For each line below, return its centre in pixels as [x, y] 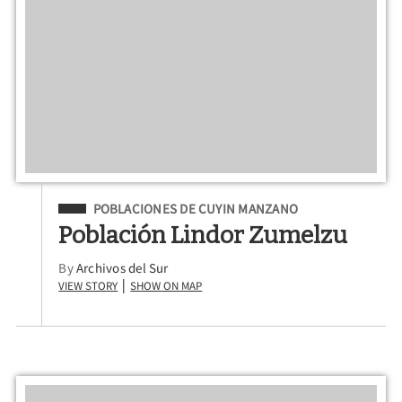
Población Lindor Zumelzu [203, 235]
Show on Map [166, 284]
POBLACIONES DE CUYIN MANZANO [195, 208]
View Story [88, 284]
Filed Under [98, 206]
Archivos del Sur [122, 268]
